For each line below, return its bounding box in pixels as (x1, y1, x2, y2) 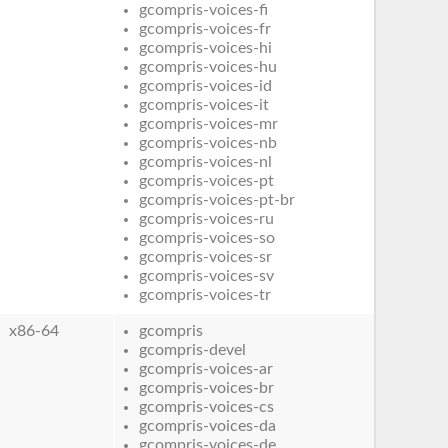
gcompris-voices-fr (139, 20, 272, 37)
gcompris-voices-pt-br (139, 191, 296, 208)
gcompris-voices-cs (139, 398, 275, 415)
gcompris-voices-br (139, 379, 275, 396)
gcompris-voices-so (139, 229, 276, 246)
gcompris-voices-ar (139, 360, 274, 377)
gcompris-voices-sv (139, 267, 275, 284)
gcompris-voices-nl (139, 153, 273, 170)
